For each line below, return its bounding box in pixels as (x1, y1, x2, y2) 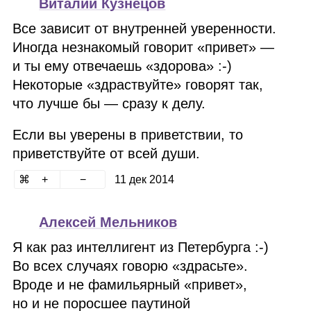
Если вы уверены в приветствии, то (12, 127, 244, 142)
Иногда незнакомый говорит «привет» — (12, 40, 275, 55)
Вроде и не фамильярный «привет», (12, 277, 248, 292)
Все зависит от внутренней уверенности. (12, 21, 277, 36)
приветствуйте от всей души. (12, 146, 201, 161)
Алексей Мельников (39, 215, 178, 230)
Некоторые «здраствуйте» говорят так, (12, 77, 264, 92)
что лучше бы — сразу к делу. (12, 96, 206, 111)
